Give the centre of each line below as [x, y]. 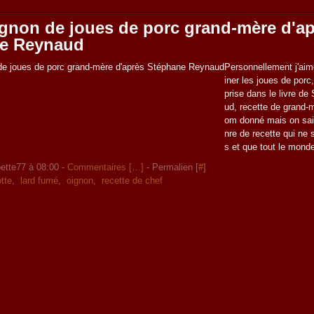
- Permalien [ [171, 167]
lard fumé [40, 180]
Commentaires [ [100, 167]
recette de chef [132, 180]
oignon [80, 180]
